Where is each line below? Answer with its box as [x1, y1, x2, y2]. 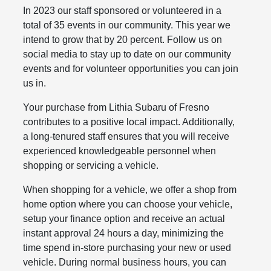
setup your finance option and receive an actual [23, 214, 226, 224]
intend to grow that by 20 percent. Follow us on [23, 34, 223, 45]
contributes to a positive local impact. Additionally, [23, 117, 235, 128]
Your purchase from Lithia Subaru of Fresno [23, 102, 210, 113]
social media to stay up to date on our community [23, 49, 232, 60]
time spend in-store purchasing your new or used [23, 243, 232, 253]
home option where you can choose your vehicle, [23, 199, 233, 210]
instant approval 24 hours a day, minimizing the [23, 228, 224, 239]
